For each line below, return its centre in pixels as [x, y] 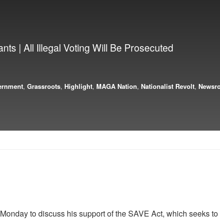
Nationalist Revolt [168, 86]
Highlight [78, 86]
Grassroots [44, 86]
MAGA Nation [117, 86]
